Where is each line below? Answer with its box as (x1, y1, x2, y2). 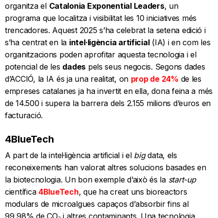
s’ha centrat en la (5, 37, 69, 47)
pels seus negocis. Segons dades (86, 61, 205, 72)
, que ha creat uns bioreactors (78, 186, 187, 197)
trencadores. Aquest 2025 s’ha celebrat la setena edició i (5, 25, 206, 35)
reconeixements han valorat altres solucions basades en (5, 162, 206, 172)
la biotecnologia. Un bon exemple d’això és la (5, 174, 168, 184)
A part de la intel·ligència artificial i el (5, 150, 134, 160)
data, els (147, 150, 177, 160)
